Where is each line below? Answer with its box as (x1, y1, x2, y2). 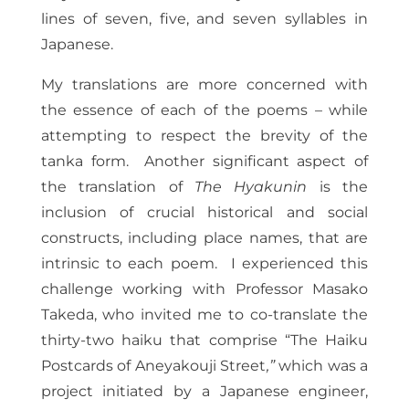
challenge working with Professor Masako (40, 280, 369, 299)
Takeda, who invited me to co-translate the (40, 306, 369, 324)
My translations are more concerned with (40, 76, 369, 94)
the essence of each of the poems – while (40, 101, 369, 120)
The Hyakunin (194, 178, 320, 196)
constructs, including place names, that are (40, 229, 369, 247)
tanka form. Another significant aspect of (40, 152, 369, 171)
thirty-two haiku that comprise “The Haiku (40, 331, 369, 350)
